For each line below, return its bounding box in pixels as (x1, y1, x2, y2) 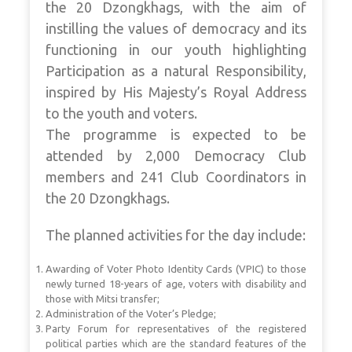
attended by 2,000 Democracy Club (46, 148, 306, 164)
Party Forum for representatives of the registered (46, 323, 306, 335)
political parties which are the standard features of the (46, 338, 306, 350)
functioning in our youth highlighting (46, 42, 306, 58)
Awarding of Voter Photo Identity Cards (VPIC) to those (46, 263, 306, 275)
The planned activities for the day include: (46, 227, 306, 244)
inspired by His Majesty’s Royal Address (46, 84, 306, 101)
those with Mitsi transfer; (46, 293, 159, 305)
